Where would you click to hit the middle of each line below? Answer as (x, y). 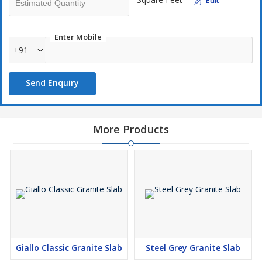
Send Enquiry (52, 83)
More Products (131, 129)
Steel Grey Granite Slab (193, 248)
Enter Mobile (78, 37)
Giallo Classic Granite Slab (69, 248)
